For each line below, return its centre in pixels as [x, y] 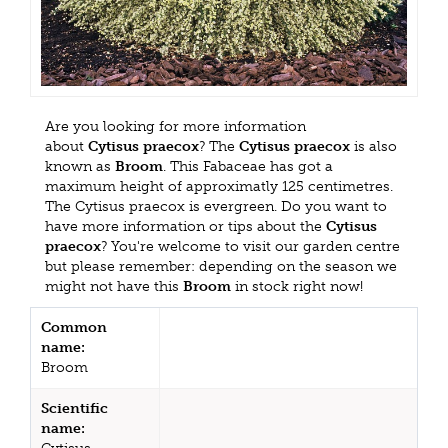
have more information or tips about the [185, 226]
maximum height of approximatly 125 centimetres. [219, 186]
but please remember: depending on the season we [221, 266]
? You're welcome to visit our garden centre [250, 246]
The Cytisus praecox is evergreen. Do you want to [216, 206]
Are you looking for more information [175, 126]
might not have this [114, 286]
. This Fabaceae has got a [248, 166]
